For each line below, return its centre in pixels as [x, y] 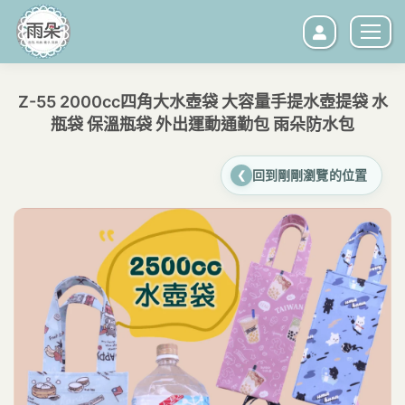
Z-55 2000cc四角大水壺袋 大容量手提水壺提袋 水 [202, 102]
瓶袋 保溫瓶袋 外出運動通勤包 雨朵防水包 [202, 124]
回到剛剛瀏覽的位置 [309, 175]
